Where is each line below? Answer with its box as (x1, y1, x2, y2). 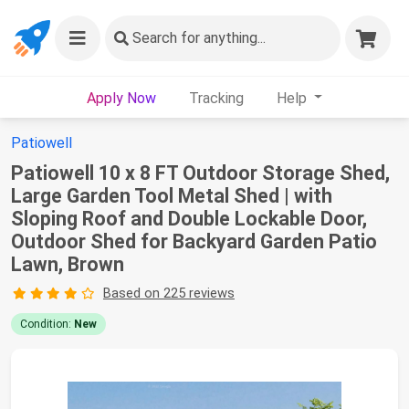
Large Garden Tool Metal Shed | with (11, 184, 332, 207)
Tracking (188, 89, 244, 107)
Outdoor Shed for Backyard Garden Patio (11, 230, 377, 253)
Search (132, 29, 177, 47)
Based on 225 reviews (102, 285, 235, 301)
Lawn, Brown (11, 253, 124, 276)
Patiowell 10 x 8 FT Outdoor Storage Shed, (11, 162, 390, 184)
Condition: (20, 318, 74, 330)
